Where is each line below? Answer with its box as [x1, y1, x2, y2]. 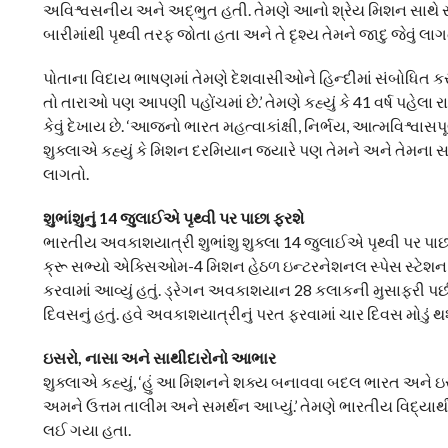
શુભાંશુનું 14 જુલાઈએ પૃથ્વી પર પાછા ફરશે [42, 208, 304, 227]
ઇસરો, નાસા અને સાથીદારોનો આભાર [42, 348, 276, 367]
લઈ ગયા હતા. [42, 420, 131, 439]
